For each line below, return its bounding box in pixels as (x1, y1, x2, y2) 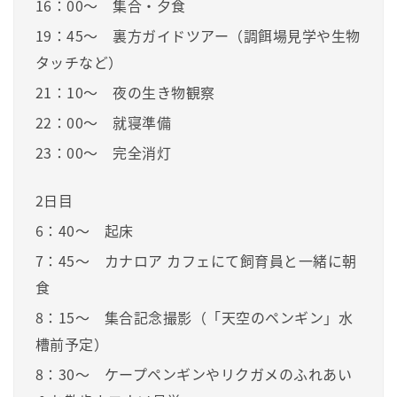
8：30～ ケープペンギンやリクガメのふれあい (35, 362, 353, 385)
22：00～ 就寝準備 (35, 111, 172, 133)
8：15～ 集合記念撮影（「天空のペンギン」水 (35, 306, 354, 328)
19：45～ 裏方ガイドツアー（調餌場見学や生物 (35, 24, 361, 46)
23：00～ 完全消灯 (35, 141, 172, 163)
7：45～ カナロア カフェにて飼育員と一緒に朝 (35, 249, 357, 271)
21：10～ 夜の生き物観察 (35, 81, 215, 103)
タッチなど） (35, 51, 123, 73)
